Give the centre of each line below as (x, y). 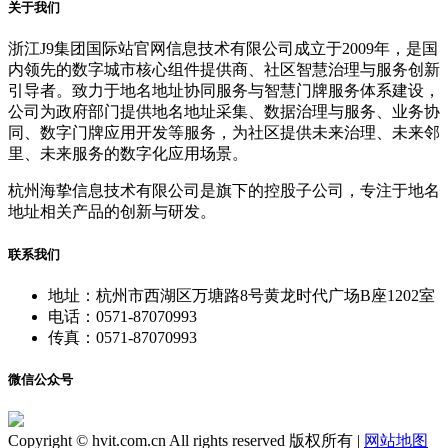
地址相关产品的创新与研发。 (112, 212)
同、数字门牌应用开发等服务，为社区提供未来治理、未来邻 (224, 133)
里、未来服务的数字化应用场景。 (128, 154)
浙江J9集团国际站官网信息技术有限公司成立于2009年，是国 (223, 49)
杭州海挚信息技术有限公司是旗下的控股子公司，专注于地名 (224, 191)
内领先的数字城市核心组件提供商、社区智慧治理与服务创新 (224, 70)
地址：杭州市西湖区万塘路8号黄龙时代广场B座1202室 (241, 295)
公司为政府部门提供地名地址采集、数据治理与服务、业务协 (224, 112)
